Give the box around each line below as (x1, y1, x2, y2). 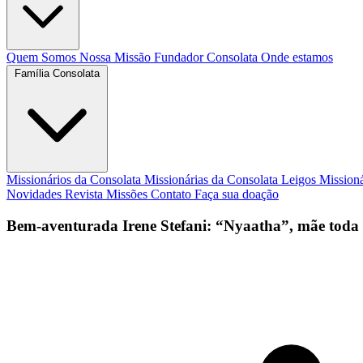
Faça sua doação (194, 187, 279, 201)
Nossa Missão (79, 50, 154, 64)
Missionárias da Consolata (144, 173, 281, 186)
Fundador (154, 50, 207, 64)
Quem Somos (6, 50, 79, 64)
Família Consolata (15, 67, 100, 79)
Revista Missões (65, 187, 151, 201)
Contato (151, 187, 194, 201)
